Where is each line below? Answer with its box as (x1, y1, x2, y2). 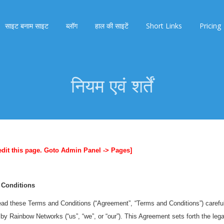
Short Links (146, 21, 182, 30)
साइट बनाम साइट (5, 21, 48, 30)
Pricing (199, 21, 221, 30)
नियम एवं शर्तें (71, 72, 153, 97)
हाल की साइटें (95, 21, 128, 30)
